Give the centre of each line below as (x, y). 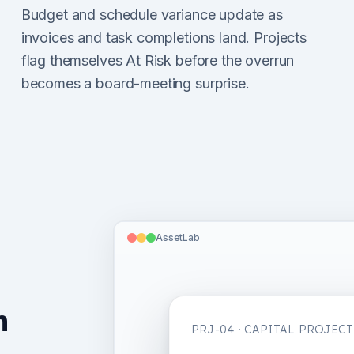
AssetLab (178, 237)
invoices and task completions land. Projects (164, 38)
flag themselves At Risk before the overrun (158, 60)
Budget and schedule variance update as (152, 15)
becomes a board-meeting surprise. (135, 83)
